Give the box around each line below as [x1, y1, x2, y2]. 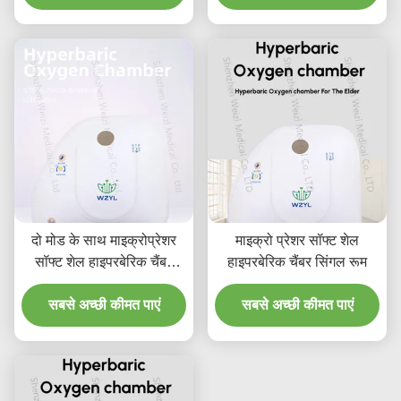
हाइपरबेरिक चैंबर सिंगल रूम [227, 254, 367, 270]
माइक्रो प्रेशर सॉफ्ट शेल [235, 233, 359, 249]
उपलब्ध [85, 276, 123, 292]
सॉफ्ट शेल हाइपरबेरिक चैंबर [35, 254, 173, 270]
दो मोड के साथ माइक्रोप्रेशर [31, 233, 176, 249]
